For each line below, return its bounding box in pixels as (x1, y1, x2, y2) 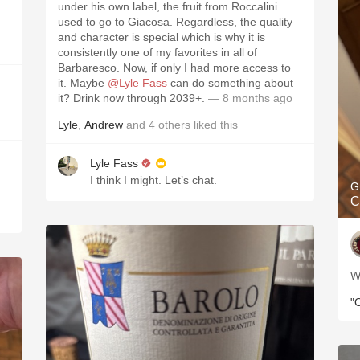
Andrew (84, 118, 123, 131)
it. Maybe (58, 76, 108, 89)
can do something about (167, 76, 293, 89)
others (158, 118, 190, 131)
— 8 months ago (205, 92, 292, 104)
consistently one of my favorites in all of (58, 46, 257, 59)
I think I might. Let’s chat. (90, 174, 217, 186)
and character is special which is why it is (58, 31, 265, 43)
